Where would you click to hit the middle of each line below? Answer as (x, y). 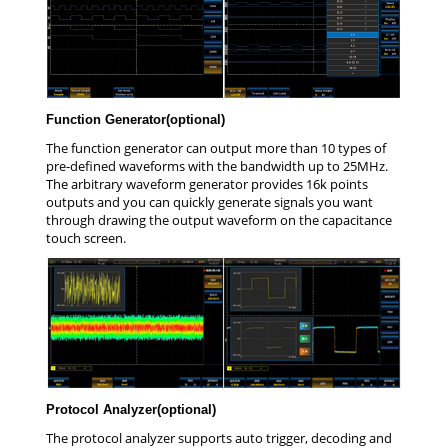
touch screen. (86, 237)
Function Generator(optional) (135, 119)
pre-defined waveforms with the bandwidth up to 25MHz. (217, 165)
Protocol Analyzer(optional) (131, 410)
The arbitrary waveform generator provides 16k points (207, 183)
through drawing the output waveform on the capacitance (219, 219)
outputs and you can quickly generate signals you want (209, 201)
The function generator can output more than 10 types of (216, 147)
